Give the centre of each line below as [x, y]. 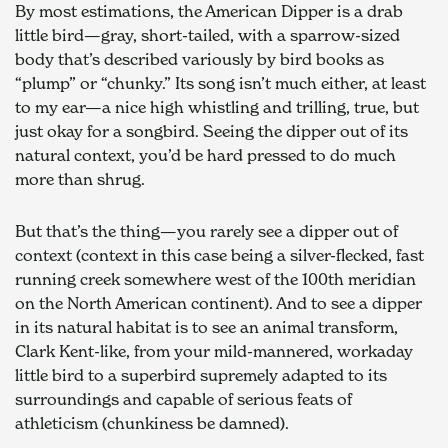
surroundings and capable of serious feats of [183, 398]
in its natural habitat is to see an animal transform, [206, 326]
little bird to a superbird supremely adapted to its [201, 374]
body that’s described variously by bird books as [199, 58]
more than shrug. [88, 178]
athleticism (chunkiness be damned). [152, 422]
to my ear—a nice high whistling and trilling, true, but [217, 106]
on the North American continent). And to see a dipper [218, 302]
